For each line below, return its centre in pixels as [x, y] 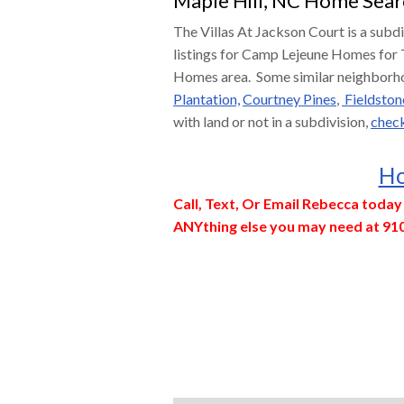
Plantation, [207, 98]
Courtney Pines [289, 98]
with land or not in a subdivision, [272, 121]
